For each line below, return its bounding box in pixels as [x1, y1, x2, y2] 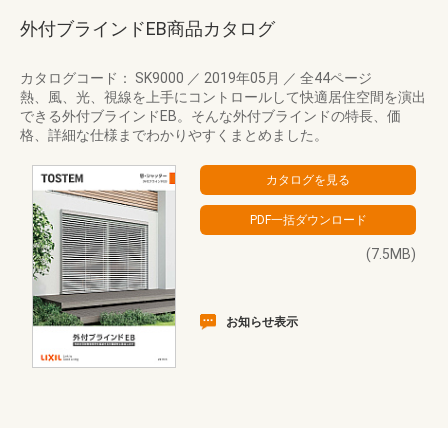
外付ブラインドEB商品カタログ [20, 18, 275, 39]
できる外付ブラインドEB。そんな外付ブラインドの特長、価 [20, 108, 401, 124]
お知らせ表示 [226, 315, 298, 329]
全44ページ [297, 70, 372, 86]
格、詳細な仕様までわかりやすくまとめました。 [20, 127, 328, 143]
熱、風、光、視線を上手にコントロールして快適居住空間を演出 [20, 89, 426, 105]
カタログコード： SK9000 [20, 70, 187, 86]
